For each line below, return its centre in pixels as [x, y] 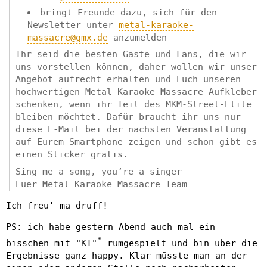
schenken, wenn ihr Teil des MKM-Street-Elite [133, 105]
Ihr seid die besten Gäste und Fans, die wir [131, 55]
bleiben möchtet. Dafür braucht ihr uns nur [128, 117]
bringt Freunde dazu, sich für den [128, 12]
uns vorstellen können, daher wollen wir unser [136, 67]
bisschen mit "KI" [52, 243]
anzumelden [137, 37]
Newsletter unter [73, 25]
